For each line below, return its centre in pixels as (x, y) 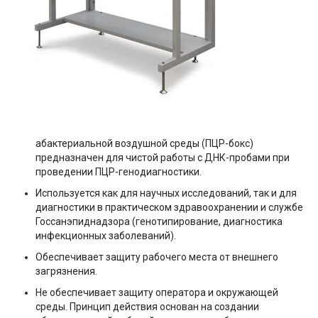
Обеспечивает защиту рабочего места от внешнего (157, 257)
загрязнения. (66, 272)
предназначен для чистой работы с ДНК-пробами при (163, 158)
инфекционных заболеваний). (106, 236)
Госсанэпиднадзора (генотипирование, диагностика (159, 222)
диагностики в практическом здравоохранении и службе (169, 208)
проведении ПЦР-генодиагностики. (119, 172)
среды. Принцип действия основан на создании (147, 307)
